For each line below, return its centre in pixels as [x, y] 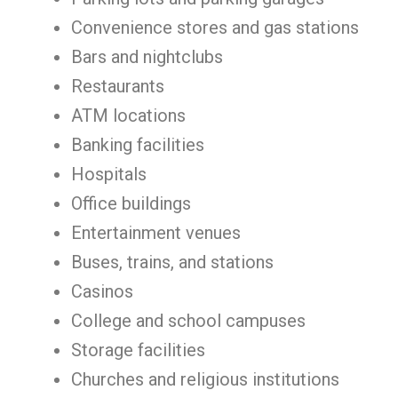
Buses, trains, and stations [172, 262]
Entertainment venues [156, 233]
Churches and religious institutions [205, 379]
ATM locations [128, 115]
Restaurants [118, 86]
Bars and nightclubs [147, 57]
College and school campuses [188, 321]
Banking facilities [138, 145]
